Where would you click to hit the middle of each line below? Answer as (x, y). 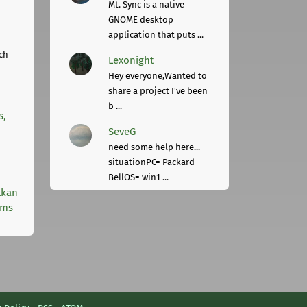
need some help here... (155, 147)
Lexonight (131, 60)
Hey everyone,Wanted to (158, 75)
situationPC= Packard (152, 162)
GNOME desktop (141, 19)
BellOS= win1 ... (139, 177)
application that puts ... (156, 34)
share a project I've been (158, 90)
